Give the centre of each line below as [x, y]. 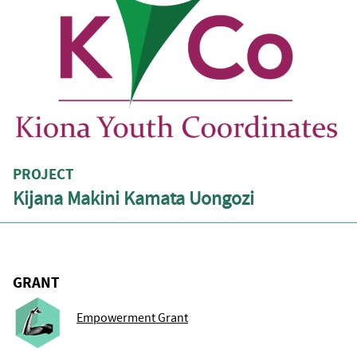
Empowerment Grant [132, 318]
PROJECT [43, 174]
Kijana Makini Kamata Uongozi [133, 198]
